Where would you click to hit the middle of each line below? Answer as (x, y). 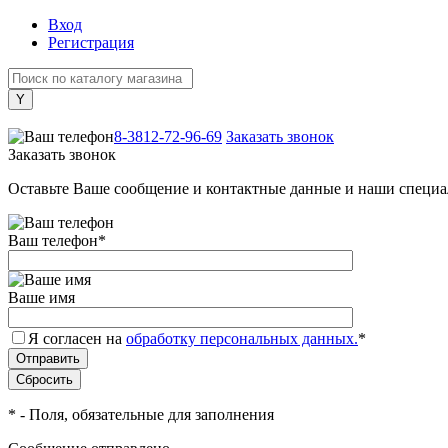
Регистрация (91, 42)
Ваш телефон (53, 240)
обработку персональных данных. (242, 338)
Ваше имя (41, 297)
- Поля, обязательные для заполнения (145, 414)
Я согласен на (77, 338)
